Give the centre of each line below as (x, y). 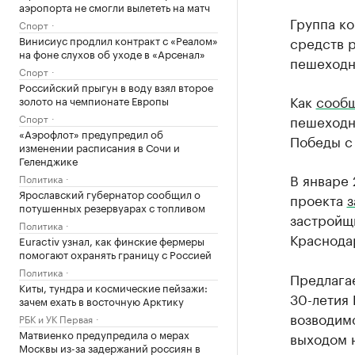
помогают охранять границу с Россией (115, 253)
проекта (318, 198)
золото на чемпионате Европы (94, 99)
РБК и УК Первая (56, 318)
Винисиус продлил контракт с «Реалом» (118, 39)
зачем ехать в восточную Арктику (101, 300)
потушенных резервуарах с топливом (112, 206)
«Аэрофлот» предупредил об (91, 133)
